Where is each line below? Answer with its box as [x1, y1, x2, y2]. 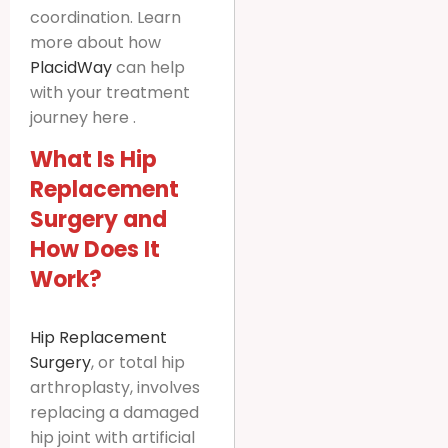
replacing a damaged [30, 400, 199, 424]
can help [112, 55, 185, 79]
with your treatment [30, 80, 190, 104]
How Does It [30, 233, 160, 265]
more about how [30, 30, 161, 54]
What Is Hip [30, 143, 157, 175]
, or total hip [91, 350, 185, 374]
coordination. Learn [30, 5, 181, 29]
